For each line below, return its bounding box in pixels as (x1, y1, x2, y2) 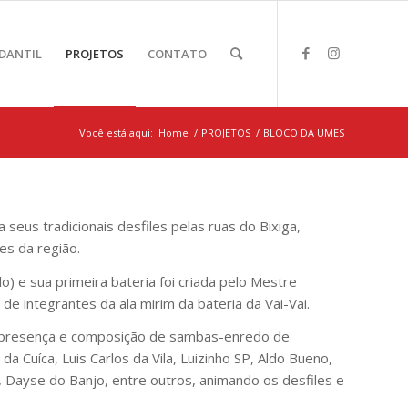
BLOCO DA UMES (263, 126, 344, 139)
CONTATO (148, 46, 207, 62)
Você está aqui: (79, 126, 153, 139)
